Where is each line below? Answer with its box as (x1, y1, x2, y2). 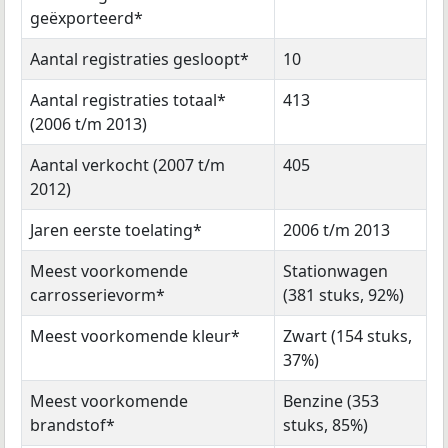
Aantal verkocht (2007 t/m (30, 153, 225, 176)
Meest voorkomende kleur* (30, 324, 240, 347)
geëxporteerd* (30, 6, 143, 29)
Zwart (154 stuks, (283, 324, 412, 347)
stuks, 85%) (283, 413, 368, 436)
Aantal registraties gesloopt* (30, 47, 249, 70)
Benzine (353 (283, 389, 379, 412)
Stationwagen (283, 259, 388, 282)
